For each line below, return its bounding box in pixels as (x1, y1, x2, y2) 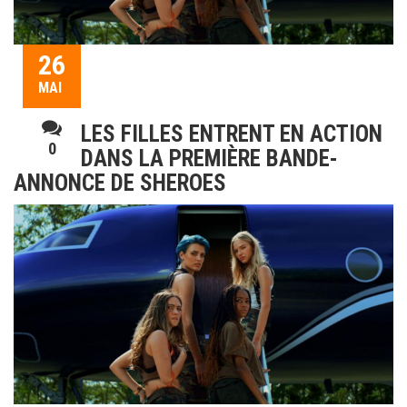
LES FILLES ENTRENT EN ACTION (81, 121, 382, 148)
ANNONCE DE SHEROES (14, 170, 226, 197)
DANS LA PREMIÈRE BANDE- (81, 145, 338, 173)
